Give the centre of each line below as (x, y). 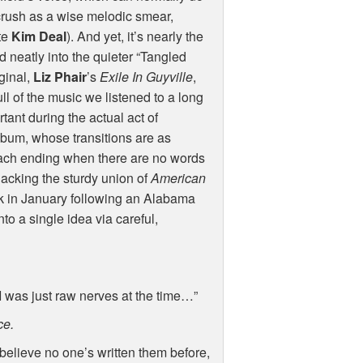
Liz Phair (60, 77)
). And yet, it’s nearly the (135, 36)
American (179, 178)
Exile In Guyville (147, 77)
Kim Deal (39, 36)
